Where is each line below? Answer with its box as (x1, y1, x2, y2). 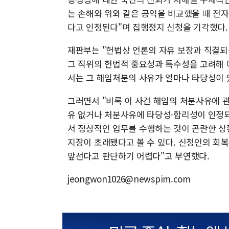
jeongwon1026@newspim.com (67, 172, 191, 185)
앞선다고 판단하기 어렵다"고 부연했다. (67, 149, 210, 162)
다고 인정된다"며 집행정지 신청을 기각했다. (67, 20, 228, 33)
